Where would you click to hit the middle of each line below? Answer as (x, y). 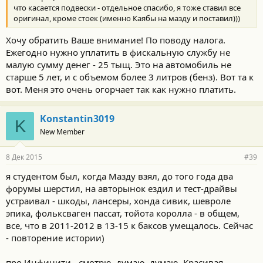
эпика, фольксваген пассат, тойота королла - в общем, (123, 213)
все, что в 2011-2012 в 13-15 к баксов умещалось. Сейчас (129, 226)
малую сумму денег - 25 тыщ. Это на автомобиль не (119, 65)
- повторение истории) (55, 238)
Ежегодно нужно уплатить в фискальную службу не (118, 53)
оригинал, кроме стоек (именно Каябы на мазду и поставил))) (127, 18)
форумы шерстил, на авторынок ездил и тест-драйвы (122, 189)
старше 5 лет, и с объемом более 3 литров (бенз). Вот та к (130, 77)
